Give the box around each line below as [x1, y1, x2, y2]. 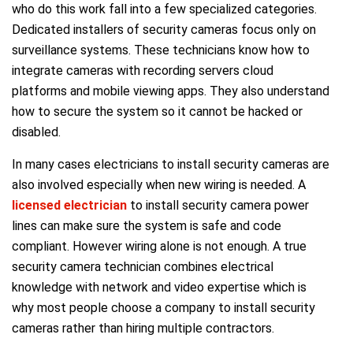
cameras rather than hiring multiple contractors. [12, 320, 274, 336]
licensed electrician [12, 197, 130, 213]
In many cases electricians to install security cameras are [12, 156, 329, 172]
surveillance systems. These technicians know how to [12, 42, 310, 58]
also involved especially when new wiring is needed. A [12, 176, 306, 192]
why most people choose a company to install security [12, 299, 315, 315]
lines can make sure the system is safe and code [12, 217, 281, 233]
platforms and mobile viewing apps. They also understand [12, 83, 329, 98]
